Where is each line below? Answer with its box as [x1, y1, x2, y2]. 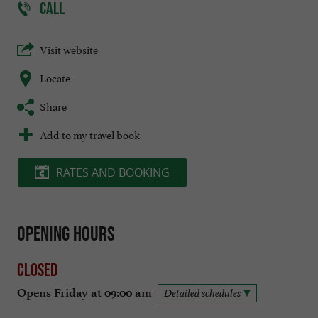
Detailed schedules [164, 285, 241, 300]
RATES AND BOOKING [56, 165, 170, 181]
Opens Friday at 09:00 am [17, 285, 152, 300]
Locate [40, 69, 70, 86]
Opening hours [17, 222, 115, 246]
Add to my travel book [40, 126, 140, 143]
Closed [17, 259, 57, 280]
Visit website [40, 40, 98, 57]
